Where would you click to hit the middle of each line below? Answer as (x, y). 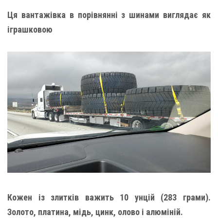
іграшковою (30, 29)
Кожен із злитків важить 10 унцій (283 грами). (109, 198)
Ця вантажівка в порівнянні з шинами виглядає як (109, 15)
